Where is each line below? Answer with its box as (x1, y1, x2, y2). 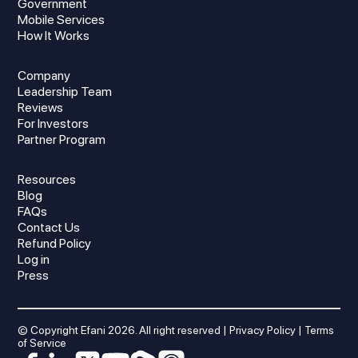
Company (18, 68, 71, 84)
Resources (18, 172, 77, 188)
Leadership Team (18, 84, 113, 100)
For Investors (18, 116, 89, 132)
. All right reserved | (135, 324, 230, 337)
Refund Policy (18, 236, 92, 252)
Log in (18, 252, 50, 268)
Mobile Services (18, 12, 105, 28)
